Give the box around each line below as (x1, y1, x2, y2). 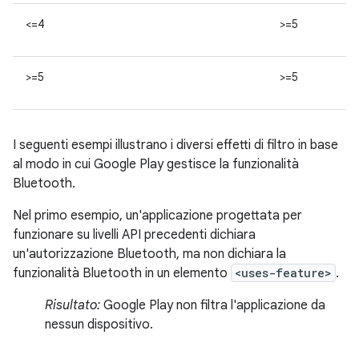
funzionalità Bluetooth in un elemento (13, 265, 231, 281)
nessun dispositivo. (45, 317, 153, 333)
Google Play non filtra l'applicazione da (100, 297, 325, 313)
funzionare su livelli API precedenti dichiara (13, 227, 256, 243)
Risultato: (45, 297, 100, 313)
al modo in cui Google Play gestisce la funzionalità (13, 156, 299, 172)
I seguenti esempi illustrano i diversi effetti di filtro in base (13, 137, 338, 153)
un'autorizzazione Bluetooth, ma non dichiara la (13, 246, 286, 262)
